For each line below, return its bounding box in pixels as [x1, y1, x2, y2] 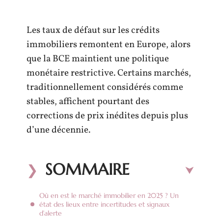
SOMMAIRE [45, 159, 130, 179]
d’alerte [39, 208, 62, 218]
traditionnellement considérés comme [27, 81, 183, 94]
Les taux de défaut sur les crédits [27, 24, 160, 37]
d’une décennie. [27, 124, 90, 137]
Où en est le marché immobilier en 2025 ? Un [39, 191, 179, 200]
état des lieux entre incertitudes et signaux [39, 199, 169, 209]
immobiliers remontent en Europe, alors [27, 38, 191, 51]
